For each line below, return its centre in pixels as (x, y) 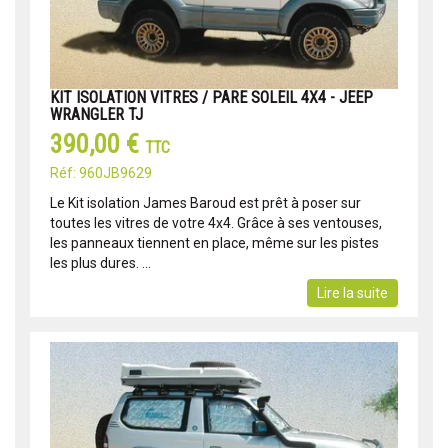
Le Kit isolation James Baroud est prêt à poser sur (205, 203)
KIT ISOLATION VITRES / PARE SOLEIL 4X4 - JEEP (211, 98)
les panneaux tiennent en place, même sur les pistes (214, 243)
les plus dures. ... (100, 263)
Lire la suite (352, 293)
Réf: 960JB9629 (101, 173)
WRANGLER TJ (96, 115)
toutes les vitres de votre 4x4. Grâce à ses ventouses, (216, 223)
